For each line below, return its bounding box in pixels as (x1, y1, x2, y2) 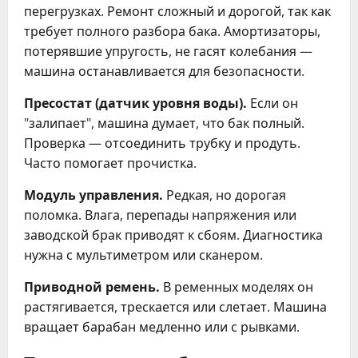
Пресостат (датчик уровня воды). (24, 93, 247, 112)
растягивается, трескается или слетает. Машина (24, 297, 327, 316)
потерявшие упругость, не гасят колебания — (24, 42, 312, 60)
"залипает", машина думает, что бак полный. (24, 113, 304, 132)
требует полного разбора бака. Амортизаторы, (24, 22, 320, 40)
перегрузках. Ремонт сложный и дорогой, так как (24, 2, 331, 20)
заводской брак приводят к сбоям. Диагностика (24, 225, 323, 244)
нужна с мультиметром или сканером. (24, 245, 263, 264)
